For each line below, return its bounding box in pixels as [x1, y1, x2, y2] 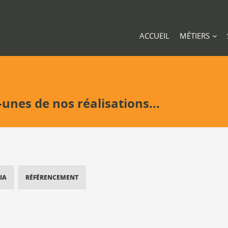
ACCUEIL [139, 31, 169, 41]
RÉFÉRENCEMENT [25, 173, 78, 182]
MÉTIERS [180, 31, 210, 41]
